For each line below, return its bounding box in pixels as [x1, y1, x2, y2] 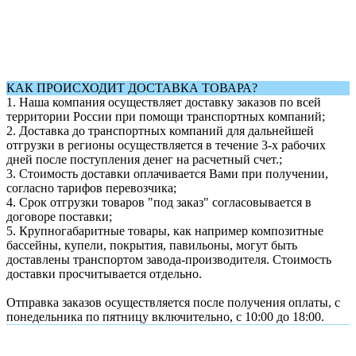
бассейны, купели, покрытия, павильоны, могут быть [6, 238, 297, 252]
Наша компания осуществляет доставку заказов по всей [19, 95, 321, 109]
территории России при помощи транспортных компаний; [6, 109, 325, 123]
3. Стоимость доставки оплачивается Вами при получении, [6, 166, 328, 180]
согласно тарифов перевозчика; [6, 180, 176, 195]
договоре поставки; [6, 209, 112, 223]
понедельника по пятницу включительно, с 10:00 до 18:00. [6, 309, 324, 323]
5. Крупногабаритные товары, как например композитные [6, 223, 323, 238]
